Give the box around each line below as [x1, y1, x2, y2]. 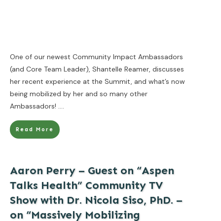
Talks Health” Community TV [10, 178, 163, 192]
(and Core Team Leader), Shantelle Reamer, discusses [10, 64, 184, 74]
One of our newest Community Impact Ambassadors [10, 52, 183, 61]
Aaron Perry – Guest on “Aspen [10, 163, 174, 177]
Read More [16, 126, 54, 133]
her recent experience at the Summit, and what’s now [10, 76, 185, 86]
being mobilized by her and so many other [10, 89, 147, 98]
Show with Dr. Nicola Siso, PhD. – [10, 193, 183, 207]
